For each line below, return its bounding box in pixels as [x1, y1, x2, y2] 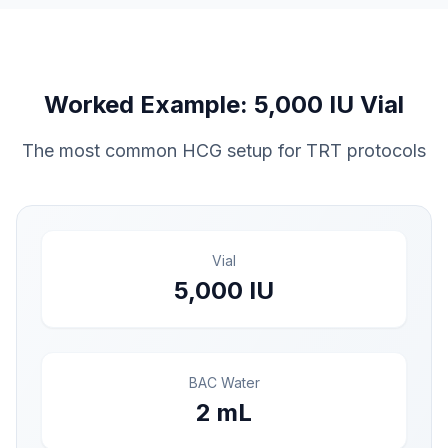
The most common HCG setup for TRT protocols [22, 139, 426, 161]
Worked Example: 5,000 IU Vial [44, 89, 404, 119]
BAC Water [188, 373, 260, 391]
